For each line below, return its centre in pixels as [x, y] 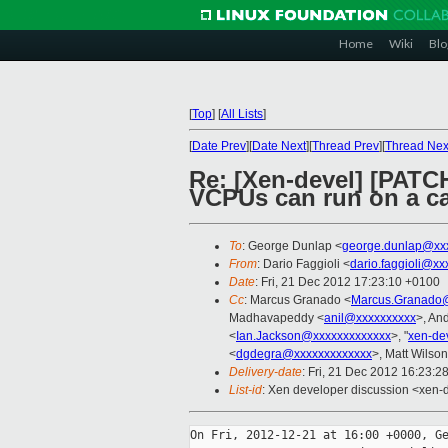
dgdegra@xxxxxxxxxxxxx [304, 354]
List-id [245, 390]
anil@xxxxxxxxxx [370, 318]
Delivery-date [265, 372]
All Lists [242, 114]
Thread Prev [345, 146]
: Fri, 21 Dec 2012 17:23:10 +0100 [347, 282]
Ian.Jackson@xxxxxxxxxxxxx [313, 336]
